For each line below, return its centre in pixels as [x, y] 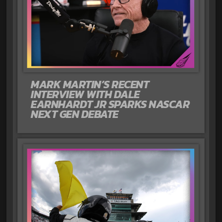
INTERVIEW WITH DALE [85, 95]
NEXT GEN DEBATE [75, 114]
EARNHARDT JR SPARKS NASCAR [110, 105]
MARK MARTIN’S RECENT [90, 85]
